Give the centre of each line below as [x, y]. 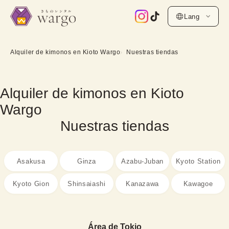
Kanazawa [142, 184]
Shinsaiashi [87, 184]
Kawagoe [198, 184]
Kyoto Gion [31, 184]
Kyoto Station [198, 161]
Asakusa [31, 161]
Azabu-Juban [142, 161]
